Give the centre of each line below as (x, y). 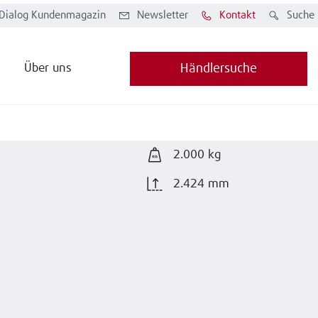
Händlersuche (219, 69)
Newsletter (163, 16)
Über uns (48, 68)
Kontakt (237, 16)
